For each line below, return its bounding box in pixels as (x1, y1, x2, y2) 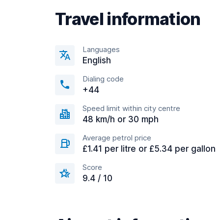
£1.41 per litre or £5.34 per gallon (82, 144, 216, 154)
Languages (82, 45, 120, 54)
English (82, 55, 111, 65)
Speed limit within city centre (82, 104, 180, 113)
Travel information (55, 9, 201, 29)
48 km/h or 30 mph (82, 114, 159, 124)
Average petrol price (82, 133, 151, 142)
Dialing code (82, 74, 124, 83)
